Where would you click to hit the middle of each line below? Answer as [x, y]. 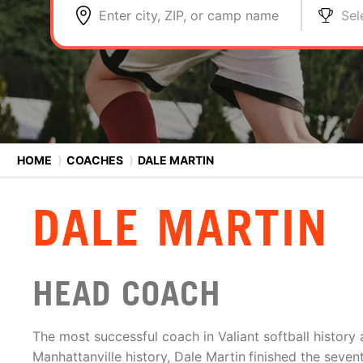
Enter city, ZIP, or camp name [189, 15]
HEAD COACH [127, 293]
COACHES [95, 160]
